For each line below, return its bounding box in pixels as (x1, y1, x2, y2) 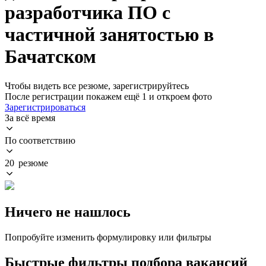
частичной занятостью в (5, 24, 214, 46)
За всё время (5, 112, 55, 123)
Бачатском (5, 46, 96, 68)
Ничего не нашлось (5, 204, 131, 220)
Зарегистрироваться (5, 102, 85, 112)
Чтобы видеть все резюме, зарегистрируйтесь (5, 80, 189, 91)
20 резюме (5, 157, 48, 168)
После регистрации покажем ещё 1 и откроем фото (5, 91, 212, 102)
